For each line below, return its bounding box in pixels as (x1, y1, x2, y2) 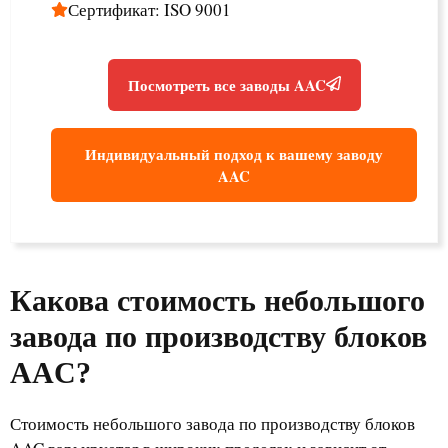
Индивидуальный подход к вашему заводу (85, 143, 383, 165)
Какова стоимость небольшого (10, 284, 425, 317)
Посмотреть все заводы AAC (127, 74, 326, 96)
